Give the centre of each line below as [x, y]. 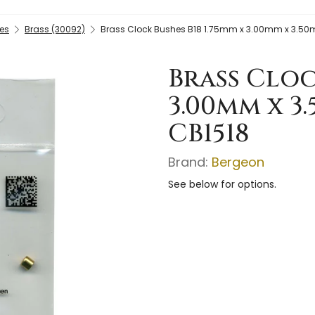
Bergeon [238, 162]
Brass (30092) [55, 29]
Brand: [190, 162]
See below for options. [222, 184]
